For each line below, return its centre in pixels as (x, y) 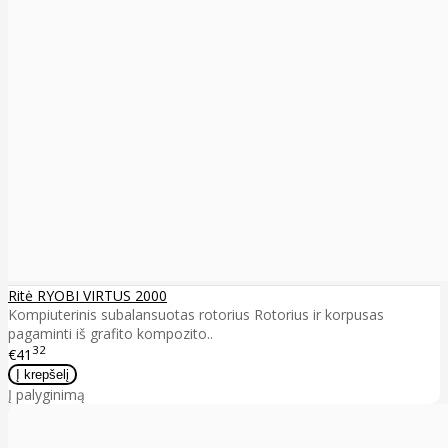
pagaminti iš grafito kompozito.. (110, 333)
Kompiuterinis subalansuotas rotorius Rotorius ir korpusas (196, 314)
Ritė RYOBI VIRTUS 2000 (87, 295)
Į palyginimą (46, 395)
